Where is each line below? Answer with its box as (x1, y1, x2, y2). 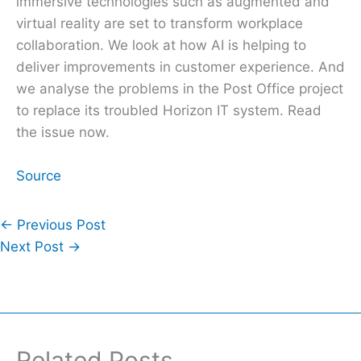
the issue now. (16, 124, 110, 141)
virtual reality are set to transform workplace (16, 15, 303, 32)
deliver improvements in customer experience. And (16, 59, 345, 76)
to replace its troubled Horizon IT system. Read (16, 102, 322, 119)
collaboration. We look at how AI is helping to (16, 37, 306, 54)
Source (16, 168, 61, 185)
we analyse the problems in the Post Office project (16, 81, 343, 98)
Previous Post (13, 217, 106, 234)
